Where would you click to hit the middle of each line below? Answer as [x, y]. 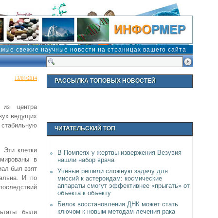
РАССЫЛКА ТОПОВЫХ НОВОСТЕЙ [105, 81]
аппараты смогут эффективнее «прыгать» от [124, 186]
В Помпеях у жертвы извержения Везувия [119, 153]
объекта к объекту [84, 193]
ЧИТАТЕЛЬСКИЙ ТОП [85, 128]
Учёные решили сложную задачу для [113, 171]
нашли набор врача [86, 160]
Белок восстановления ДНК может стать [118, 204]
